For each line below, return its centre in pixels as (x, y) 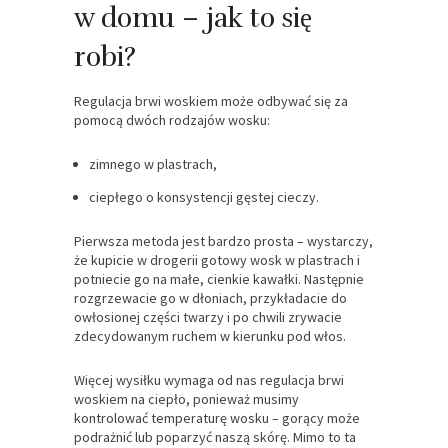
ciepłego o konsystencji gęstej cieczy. (204, 196)
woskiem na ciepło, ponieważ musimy (186, 398)
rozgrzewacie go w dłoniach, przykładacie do (210, 297)
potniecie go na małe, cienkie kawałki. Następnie (219, 278)
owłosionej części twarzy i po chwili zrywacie (208, 316)
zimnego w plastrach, (153, 163)
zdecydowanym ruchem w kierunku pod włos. (210, 335)
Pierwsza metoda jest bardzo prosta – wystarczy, (223, 240)
